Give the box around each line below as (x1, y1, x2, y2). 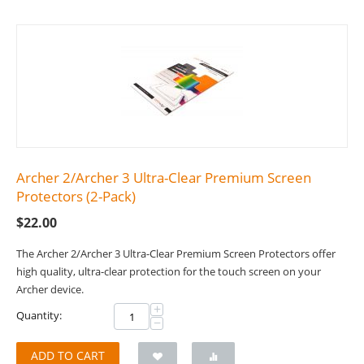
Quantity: (16, 308, 62, 323)
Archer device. (16, 282, 84, 297)
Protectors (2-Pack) (16, 187, 136, 206)
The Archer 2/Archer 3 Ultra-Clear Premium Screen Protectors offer (16, 246, 336, 262)
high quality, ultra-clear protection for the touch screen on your (16, 264, 321, 279)
